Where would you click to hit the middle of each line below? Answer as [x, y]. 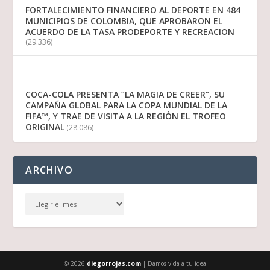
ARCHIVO [49, 170]
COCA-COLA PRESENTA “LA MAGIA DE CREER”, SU [125, 95]
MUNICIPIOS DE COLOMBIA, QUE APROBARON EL [124, 21]
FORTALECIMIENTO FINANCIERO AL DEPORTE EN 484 [133, 10]
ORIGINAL [45, 127]
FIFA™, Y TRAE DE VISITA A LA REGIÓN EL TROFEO [126, 116]
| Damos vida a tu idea [174, 264]
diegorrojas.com [114, 264]
